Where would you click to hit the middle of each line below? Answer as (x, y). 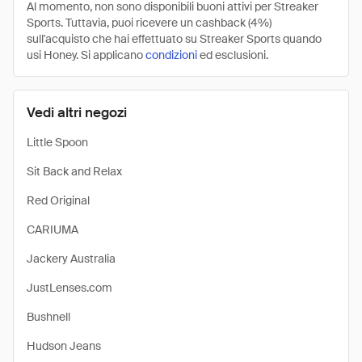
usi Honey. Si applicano (86, 55)
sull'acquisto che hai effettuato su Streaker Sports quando (174, 39)
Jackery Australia (71, 259)
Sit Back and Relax (74, 171)
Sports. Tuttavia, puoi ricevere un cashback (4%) (149, 23)
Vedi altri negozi (77, 112)
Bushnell (48, 317)
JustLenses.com (69, 288)
